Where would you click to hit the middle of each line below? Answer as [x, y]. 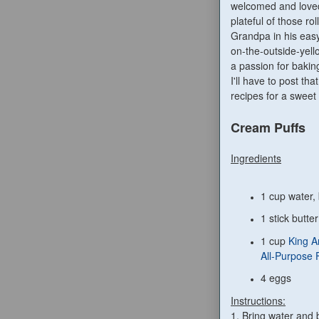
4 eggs [276, 278]
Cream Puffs [268, 128]
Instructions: [258, 301]
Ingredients [256, 158]
